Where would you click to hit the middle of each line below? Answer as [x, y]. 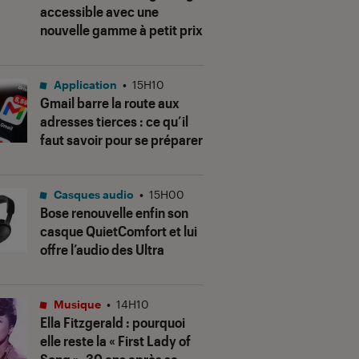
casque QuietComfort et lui [119, 231]
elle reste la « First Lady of [115, 341]
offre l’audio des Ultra [102, 250]
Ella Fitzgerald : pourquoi [113, 323]
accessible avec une [99, 12]
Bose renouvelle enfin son [114, 213]
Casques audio [93, 195]
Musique [76, 305]
